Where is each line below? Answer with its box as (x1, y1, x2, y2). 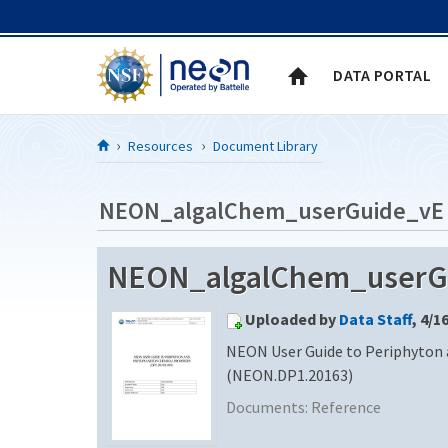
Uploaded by (245, 308, 339, 329)
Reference (311, 396, 381, 417)
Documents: (226, 396, 311, 417)
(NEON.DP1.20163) (226, 364, 353, 385)
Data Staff (339, 308, 412, 329)
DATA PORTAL (333, 64, 431, 85)
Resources (128, 136, 193, 155)
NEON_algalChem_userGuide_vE (99, 195, 445, 227)
